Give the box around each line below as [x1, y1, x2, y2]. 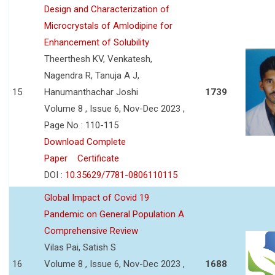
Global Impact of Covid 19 [44, 192, 149, 203]
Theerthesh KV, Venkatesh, [44, 53, 152, 64]
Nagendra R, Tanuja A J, [44, 69, 139, 81]
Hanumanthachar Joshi [44, 86, 138, 98]
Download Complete [44, 136, 126, 147]
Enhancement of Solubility [44, 36, 149, 48]
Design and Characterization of [44, 3, 169, 15]
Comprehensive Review [44, 225, 138, 236]
